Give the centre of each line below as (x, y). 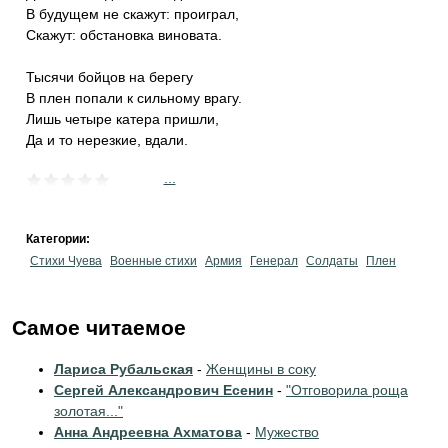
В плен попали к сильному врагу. (134, 98)
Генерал (274, 261)
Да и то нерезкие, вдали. (107, 140)
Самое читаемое (99, 327)
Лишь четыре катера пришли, (122, 119)
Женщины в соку (261, 369)
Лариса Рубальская (123, 369)
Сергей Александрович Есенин (163, 390)
